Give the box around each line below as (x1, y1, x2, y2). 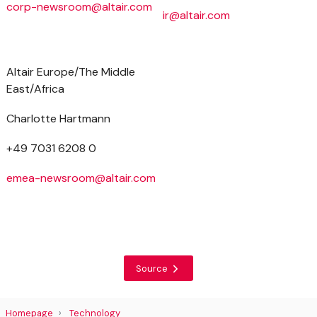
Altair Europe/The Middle (6, 64, 135, 79)
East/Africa (6, 81, 64, 96)
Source (136, 262, 170, 275)
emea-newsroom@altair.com (6, 171, 156, 185)
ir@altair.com (163, 8, 230, 23)
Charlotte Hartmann (6, 111, 113, 126)
